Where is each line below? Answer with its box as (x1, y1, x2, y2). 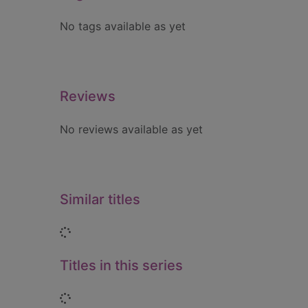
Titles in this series (60, 257, 183, 274)
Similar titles (60, 191, 140, 208)
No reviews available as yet (60, 122, 203, 136)
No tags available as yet (60, 19, 186, 33)
